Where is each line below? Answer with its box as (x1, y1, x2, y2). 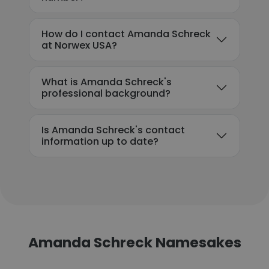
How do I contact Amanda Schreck (41, 27, 211, 41)
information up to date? (41, 134, 159, 148)
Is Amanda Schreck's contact (41, 123, 185, 137)
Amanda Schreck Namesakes (28, 232, 241, 252)
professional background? (41, 86, 171, 100)
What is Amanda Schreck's (41, 75, 172, 89)
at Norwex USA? (41, 38, 117, 52)
